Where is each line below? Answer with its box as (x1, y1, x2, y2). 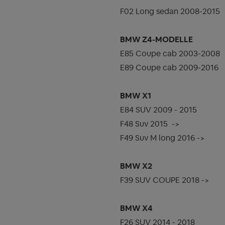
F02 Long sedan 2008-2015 (120, 6, 220, 17)
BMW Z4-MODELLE (120, 34, 193, 45)
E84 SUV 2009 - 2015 (120, 104, 197, 116)
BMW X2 (120, 161, 152, 172)
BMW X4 (120, 203, 153, 214)
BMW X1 (120, 90, 151, 101)
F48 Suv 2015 (120, 119, 168, 130)
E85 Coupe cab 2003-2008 (120, 48, 220, 59)
